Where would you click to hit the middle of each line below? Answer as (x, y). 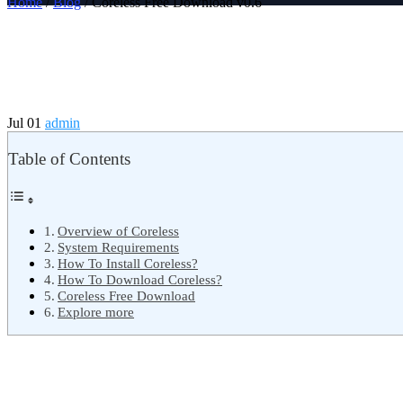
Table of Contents (69, 159)
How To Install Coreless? (128, 263)
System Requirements (119, 246)
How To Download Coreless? (140, 279)
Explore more (96, 311)
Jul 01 (26, 123)
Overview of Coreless (119, 230)
